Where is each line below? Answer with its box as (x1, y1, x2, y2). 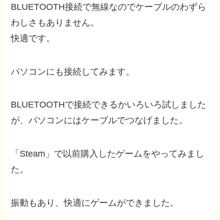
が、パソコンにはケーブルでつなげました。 (11, 115, 188, 126)
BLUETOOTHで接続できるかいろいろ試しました (11, 100, 207, 110)
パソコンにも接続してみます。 (11, 66, 135, 77)
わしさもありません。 (11, 17, 100, 27)
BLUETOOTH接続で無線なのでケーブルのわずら (11, 1, 207, 12)
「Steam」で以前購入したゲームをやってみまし (11, 149, 205, 159)
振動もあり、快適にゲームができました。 (11, 198, 179, 208)
